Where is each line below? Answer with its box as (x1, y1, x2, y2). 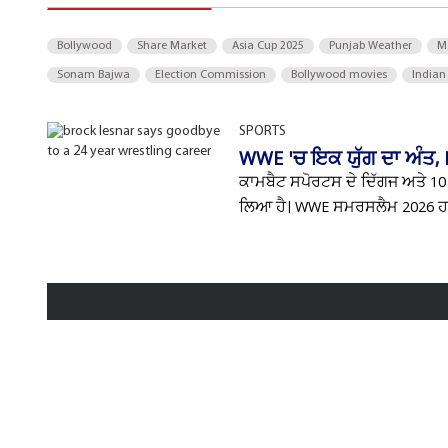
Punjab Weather (329, 40, 412, 52)
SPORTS (239, 124, 286, 139)
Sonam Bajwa (57, 69, 130, 81)
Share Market (137, 40, 207, 52)
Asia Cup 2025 (232, 40, 304, 52)
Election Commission (155, 69, 266, 81)
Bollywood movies (291, 69, 387, 81)
